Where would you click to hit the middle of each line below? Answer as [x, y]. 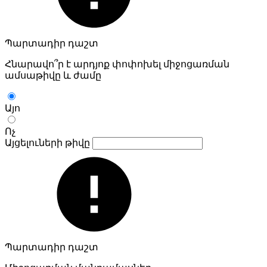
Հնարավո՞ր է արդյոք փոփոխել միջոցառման [117, 64]
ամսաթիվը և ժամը [53, 75]
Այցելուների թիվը [49, 142]
